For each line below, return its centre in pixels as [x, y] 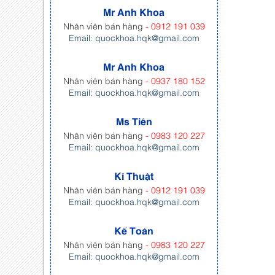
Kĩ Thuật [134, 176]
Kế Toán [134, 230]
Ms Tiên [134, 121]
